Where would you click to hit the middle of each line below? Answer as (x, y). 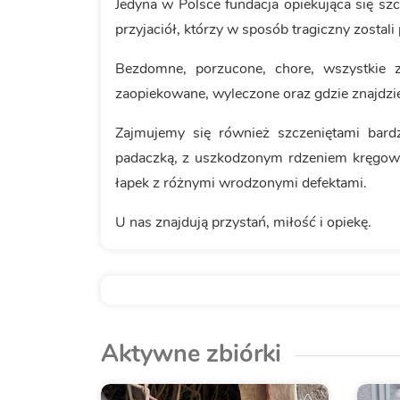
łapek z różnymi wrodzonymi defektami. (241, 183)
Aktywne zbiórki (191, 353)
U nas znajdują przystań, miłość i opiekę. (243, 223)
